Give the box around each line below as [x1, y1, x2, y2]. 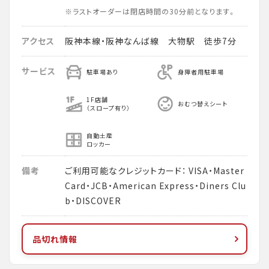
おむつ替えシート [178, 99, 228, 108]
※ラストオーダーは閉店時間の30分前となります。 [65, 6, 236, 17]
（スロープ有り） [86, 103, 130, 112]
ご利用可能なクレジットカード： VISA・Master [65, 165, 244, 177]
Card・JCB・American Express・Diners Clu [65, 180, 246, 192]
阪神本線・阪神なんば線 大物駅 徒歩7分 [65, 35, 237, 47]
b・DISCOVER [65, 195, 121, 207]
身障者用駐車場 [178, 67, 224, 76]
